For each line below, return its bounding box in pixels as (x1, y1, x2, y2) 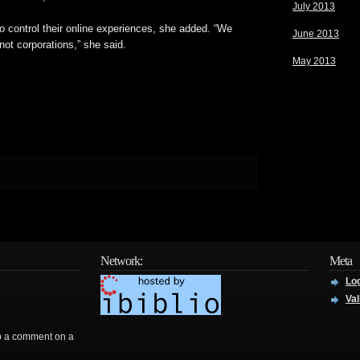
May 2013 (292, 55, 336, 67)
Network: (100, 254, 142, 268)
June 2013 (292, 28, 339, 39)
